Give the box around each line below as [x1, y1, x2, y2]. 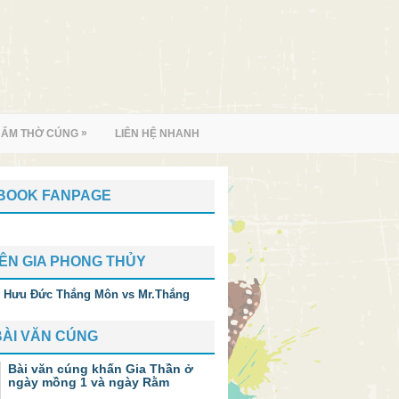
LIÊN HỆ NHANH [115, 127, 199, 140]
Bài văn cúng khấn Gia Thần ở [8, 362, 193, 376]
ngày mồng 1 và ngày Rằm [8, 375, 169, 389]
